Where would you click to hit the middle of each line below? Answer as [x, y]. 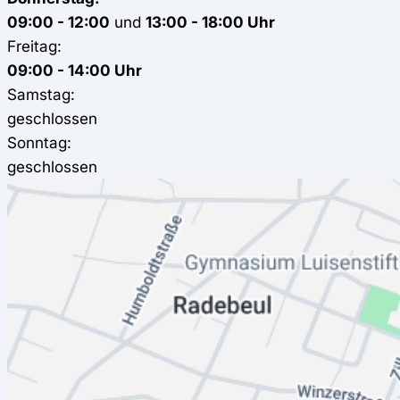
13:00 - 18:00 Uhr [210, 21]
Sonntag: [39, 142]
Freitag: [34, 46]
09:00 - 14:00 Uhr [75, 70]
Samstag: [41, 94]
